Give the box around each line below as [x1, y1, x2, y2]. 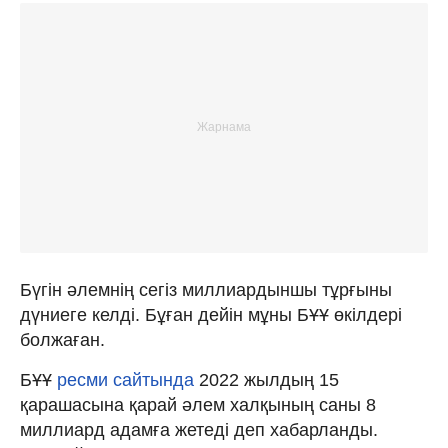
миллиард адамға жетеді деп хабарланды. [20, 419, 378, 440]
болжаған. [20, 329, 105, 350]
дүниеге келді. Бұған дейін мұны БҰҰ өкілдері [20, 304, 402, 325]
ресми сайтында [57, 369, 199, 390]
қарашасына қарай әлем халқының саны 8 [20, 394, 376, 415]
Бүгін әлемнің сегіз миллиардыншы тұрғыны [20, 279, 392, 300]
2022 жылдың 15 [199, 369, 339, 390]
